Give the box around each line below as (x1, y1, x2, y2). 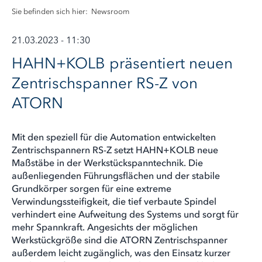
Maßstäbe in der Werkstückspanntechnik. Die (12, 157, 203, 168)
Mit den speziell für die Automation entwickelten (12, 131, 216, 143)
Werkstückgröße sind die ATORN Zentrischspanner (12, 234, 227, 246)
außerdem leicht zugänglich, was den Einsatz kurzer (12, 247, 230, 258)
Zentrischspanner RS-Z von (12, 74, 198, 92)
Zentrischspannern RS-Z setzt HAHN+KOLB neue (12, 144, 218, 156)
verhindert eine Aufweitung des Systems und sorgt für (12, 208, 239, 220)
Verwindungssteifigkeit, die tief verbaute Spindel (12, 195, 216, 207)
